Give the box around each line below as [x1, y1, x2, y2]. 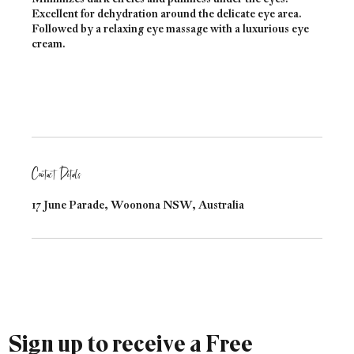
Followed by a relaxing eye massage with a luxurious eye [32, 21, 309, 36]
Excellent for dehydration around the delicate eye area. [32, 6, 302, 21]
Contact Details [32, 164, 82, 183]
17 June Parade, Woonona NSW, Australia [32, 198, 244, 212]
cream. [32, 36, 66, 51]
